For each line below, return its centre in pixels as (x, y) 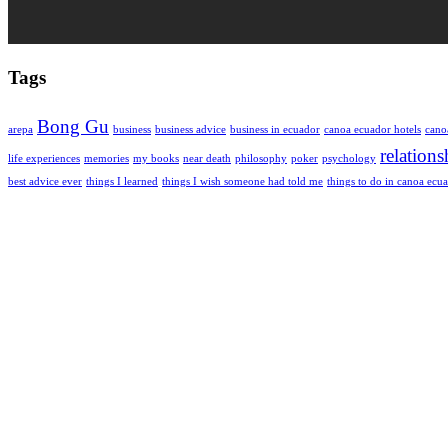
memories (106, 159)
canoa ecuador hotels (372, 130)
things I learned (122, 182)
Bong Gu (73, 127)
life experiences (44, 159)
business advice (190, 130)
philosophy (261, 159)
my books (156, 159)
